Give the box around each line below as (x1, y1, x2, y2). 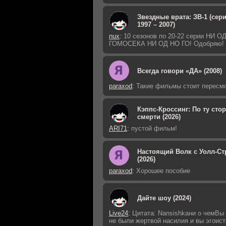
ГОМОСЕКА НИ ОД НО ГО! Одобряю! (109, 40, 224, 47)
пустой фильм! (129, 125, 177, 132)
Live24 (109, 209, 128, 217)
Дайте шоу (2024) (137, 194, 191, 202)
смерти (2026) (137, 113, 181, 121)
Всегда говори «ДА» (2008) (137, 67, 222, 75)
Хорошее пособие (134, 167, 190, 175)
